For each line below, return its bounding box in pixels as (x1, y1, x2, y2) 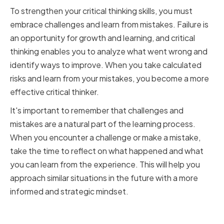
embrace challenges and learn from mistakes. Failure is (10, 19, 208, 30)
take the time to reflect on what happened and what (10, 145, 203, 156)
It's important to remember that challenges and (10, 105, 183, 116)
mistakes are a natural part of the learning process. (10, 118, 195, 129)
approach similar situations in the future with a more (10, 172, 198, 183)
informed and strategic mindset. (10, 186, 128, 197)
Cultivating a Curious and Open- (10, 203, 209, 221)
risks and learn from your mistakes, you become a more (10, 73, 209, 84)
